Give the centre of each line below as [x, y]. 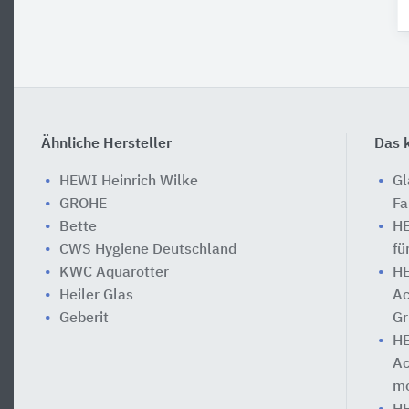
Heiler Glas [96, 295]
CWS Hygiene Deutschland [148, 250]
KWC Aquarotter [114, 273]
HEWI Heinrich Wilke [129, 181]
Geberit [84, 318]
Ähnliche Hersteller [106, 144]
